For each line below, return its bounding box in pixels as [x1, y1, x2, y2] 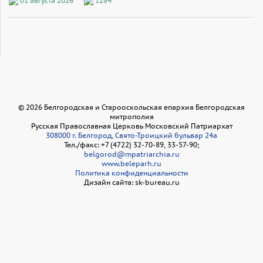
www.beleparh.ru [102, 159, 161, 168]
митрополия [109, 112, 154, 121]
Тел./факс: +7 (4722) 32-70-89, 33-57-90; [64, 140, 199, 149]
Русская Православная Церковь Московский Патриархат [31, 121, 232, 130]
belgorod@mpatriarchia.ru [83, 149, 180, 159]
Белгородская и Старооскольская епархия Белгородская [42, 102, 245, 112]
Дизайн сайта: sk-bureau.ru [83, 177, 180, 187]
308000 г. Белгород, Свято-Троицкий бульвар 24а [46, 130, 217, 140]
